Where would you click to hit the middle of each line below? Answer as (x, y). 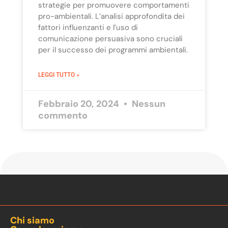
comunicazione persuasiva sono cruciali (110, 38)
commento (63, 115)
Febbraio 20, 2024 (79, 104)
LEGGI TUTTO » (59, 75)
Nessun (147, 104)
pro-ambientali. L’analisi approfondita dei (111, 16)
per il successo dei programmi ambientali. (113, 50)
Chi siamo (32, 221)
